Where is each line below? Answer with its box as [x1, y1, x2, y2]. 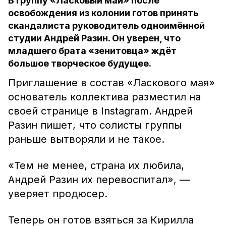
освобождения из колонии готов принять [8, 8, 198, 18]
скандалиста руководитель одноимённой [8, 20, 205, 31]
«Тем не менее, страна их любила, [8, 159, 184, 172]
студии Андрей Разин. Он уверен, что [8, 33, 181, 43]
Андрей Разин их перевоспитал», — [8, 174, 190, 186]
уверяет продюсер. [8, 188, 107, 200]
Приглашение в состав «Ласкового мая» [8, 77, 215, 89]
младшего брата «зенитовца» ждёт [8, 45, 177, 56]
